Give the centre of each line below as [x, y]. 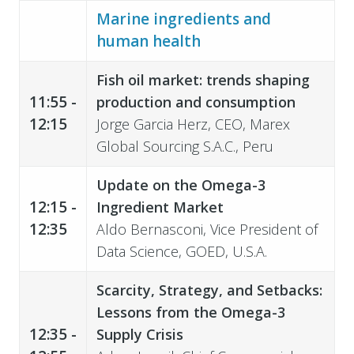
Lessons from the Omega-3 [190, 312]
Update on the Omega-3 [181, 185]
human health [148, 41]
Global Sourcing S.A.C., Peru [185, 146]
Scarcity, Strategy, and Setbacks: [209, 290]
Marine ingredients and [183, 19]
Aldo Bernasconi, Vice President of [207, 229]
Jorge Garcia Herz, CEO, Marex [193, 124]
